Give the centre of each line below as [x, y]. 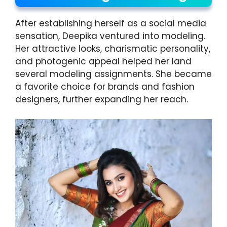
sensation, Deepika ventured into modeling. [110, 36]
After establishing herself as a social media [111, 24]
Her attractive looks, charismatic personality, [113, 49]
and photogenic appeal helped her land [103, 62]
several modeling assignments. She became [113, 74]
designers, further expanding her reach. [102, 100]
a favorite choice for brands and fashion [105, 87]
